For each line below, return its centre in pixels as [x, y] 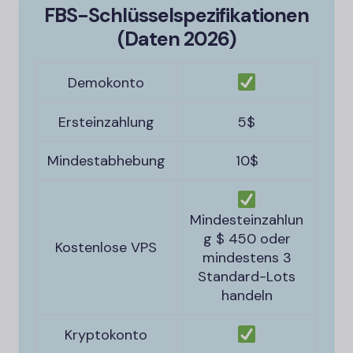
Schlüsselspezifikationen [199, 15]
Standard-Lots [247, 276]
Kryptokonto [106, 335]
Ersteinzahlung [106, 122]
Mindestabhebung [106, 161]
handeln [247, 295]
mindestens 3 [247, 257]
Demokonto [106, 83]
